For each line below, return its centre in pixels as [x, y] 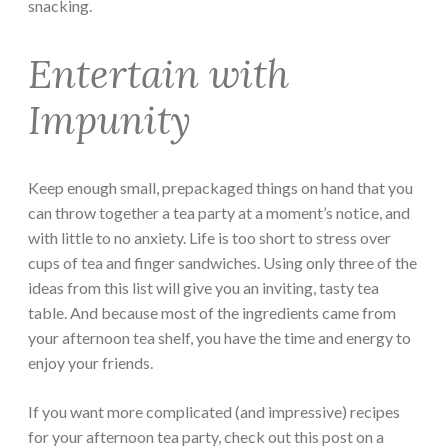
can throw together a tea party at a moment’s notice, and [219, 213]
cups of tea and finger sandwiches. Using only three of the [222, 263]
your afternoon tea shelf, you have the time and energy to [219, 338]
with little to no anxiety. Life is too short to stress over [209, 238]
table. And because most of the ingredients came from [212, 313]
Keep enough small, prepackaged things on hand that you [220, 188]
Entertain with [158, 73]
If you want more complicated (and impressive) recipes [214, 412]
